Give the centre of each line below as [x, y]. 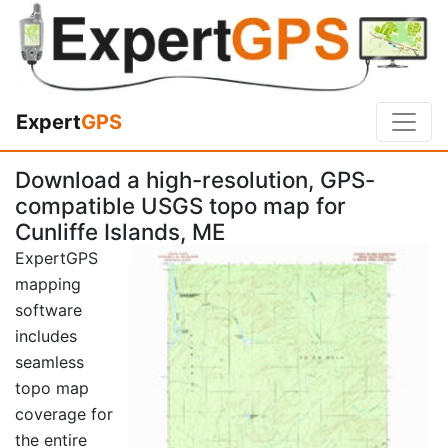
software [48, 310]
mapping [48, 284]
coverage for [64, 414]
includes [46, 336]
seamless [49, 362]
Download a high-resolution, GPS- [195, 180]
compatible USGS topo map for [180, 206]
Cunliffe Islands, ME [120, 232]
